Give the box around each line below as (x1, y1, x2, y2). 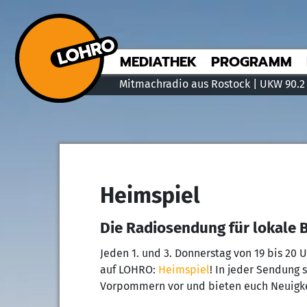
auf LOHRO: (99, 263, 158, 276)
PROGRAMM (211, 51, 292, 72)
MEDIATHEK (120, 51, 197, 72)
